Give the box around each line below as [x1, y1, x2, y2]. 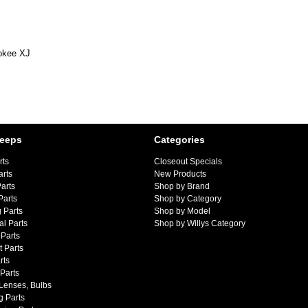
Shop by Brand [154, 181, 210, 192]
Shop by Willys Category [154, 219, 245, 229]
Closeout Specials [154, 157, 222, 167]
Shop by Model [154, 206, 210, 217]
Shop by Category [154, 194, 221, 204]
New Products [154, 169, 206, 179]
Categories [154, 134, 205, 146]
